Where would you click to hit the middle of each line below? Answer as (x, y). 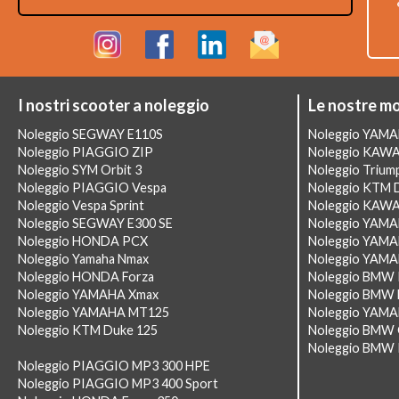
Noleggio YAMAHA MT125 (94, 312)
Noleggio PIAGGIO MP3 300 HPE (114, 366)
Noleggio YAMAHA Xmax (88, 294)
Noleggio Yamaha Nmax (83, 259)
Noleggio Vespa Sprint (81, 205)
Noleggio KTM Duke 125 (88, 330)
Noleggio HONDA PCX (83, 241)
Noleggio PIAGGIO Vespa (92, 187)
